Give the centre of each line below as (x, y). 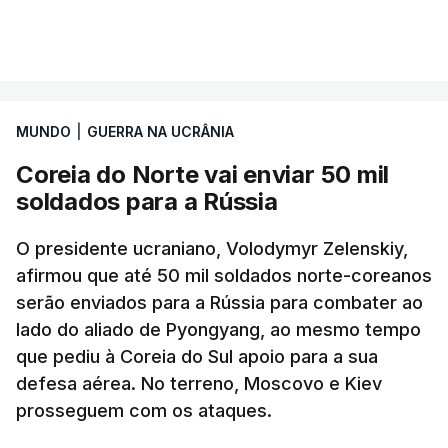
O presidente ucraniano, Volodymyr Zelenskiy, (212, 248)
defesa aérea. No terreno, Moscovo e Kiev (199, 383)
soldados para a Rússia (147, 201)
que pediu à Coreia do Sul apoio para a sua (197, 356)
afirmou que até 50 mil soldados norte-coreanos (224, 275)
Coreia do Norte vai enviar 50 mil (203, 174)
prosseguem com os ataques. (144, 410)
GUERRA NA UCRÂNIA (160, 131)
